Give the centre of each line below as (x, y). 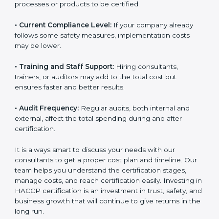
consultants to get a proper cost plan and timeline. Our (106, 176)
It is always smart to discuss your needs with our (95, 165)
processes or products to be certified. (77, 20)
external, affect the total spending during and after (98, 134)
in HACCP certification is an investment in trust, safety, (105, 207)
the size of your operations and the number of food (100, 10)
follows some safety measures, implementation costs (102, 51)
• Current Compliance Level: (63, 41)
